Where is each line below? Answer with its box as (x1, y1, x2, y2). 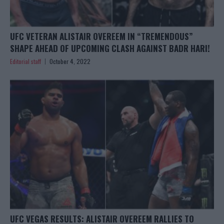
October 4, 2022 (49, 56, 90, 65)
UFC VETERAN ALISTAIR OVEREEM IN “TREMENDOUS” (10, 29, 193, 42)
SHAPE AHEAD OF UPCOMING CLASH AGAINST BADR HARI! (10, 41, 210, 54)
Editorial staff (10, 56, 41, 65)
